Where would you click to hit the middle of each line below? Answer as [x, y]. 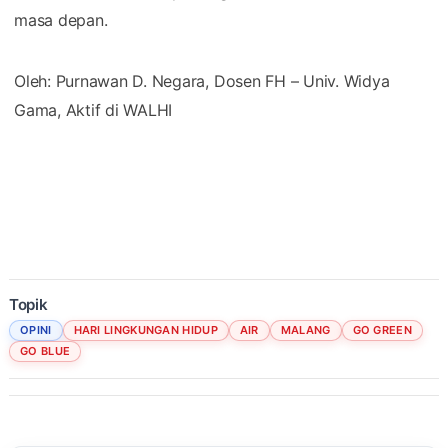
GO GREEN [382, 329]
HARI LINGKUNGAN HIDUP [145, 329]
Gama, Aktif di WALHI [93, 109]
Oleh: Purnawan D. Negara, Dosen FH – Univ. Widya [202, 80]
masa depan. [61, 19]
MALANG [305, 329]
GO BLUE [45, 350]
